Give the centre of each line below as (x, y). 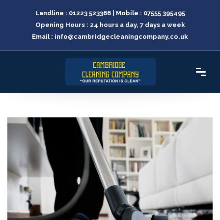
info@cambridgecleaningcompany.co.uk (121, 37)
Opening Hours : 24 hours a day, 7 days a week (110, 25)
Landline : (52, 13)
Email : (43, 37)
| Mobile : (127, 13)
